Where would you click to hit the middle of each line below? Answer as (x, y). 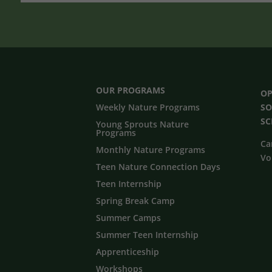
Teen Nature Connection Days (158, 167)
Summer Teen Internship (148, 235)
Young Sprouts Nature (143, 124)
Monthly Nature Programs (151, 150)
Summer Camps (129, 218)
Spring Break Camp (136, 201)
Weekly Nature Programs (148, 107)
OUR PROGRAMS (131, 90)
